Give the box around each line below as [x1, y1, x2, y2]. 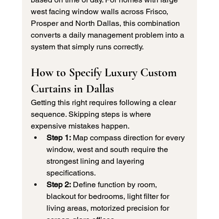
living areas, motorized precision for [46, 203, 171, 213]
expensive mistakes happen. [30, 121, 130, 131]
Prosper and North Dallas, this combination [30, 19, 182, 28]
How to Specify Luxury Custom [30, 66, 180, 80]
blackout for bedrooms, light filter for [46, 192, 171, 201]
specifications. [46, 168, 96, 178]
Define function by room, [70, 180, 159, 190]
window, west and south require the [46, 145, 170, 154]
